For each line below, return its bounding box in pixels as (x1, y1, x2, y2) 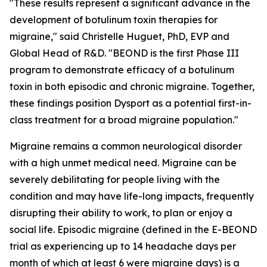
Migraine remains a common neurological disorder (10, 140, 242, 152)
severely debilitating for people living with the (10, 173, 220, 185)
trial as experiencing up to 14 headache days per (10, 240, 236, 252)
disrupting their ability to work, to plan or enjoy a (10, 207, 232, 219)
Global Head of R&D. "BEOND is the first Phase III (10, 47, 239, 59)
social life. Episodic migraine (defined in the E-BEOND (10, 223, 257, 235)
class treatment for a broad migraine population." (10, 114, 238, 126)
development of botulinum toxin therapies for (10, 14, 218, 26)
